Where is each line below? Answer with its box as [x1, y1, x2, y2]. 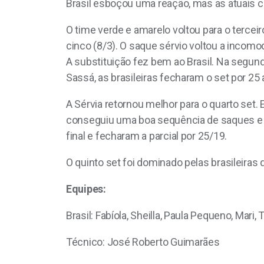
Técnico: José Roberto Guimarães [66, 236, 220, 249]
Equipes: [66, 183, 106, 196]
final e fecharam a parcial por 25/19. [66, 130, 227, 143]
